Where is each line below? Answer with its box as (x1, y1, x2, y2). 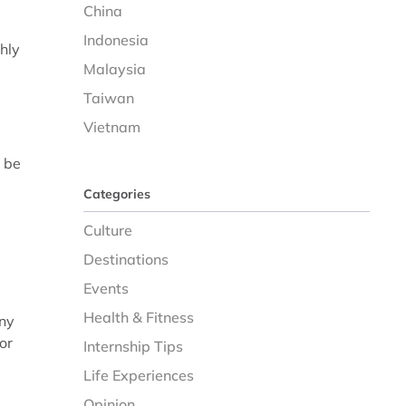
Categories (83, 186, 151, 202)
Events (83, 279, 130, 297)
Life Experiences (83, 366, 195, 384)
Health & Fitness (83, 308, 195, 326)
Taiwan (83, 89, 135, 107)
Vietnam (83, 118, 141, 136)
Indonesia (83, 31, 150, 49)
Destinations (83, 250, 169, 268)
